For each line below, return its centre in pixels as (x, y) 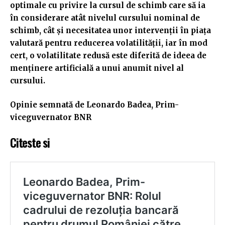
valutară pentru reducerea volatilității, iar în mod (109, 43)
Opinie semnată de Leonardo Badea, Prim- (94, 104)
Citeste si (30, 142)
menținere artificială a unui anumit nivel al (97, 68)
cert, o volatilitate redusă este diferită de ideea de (108, 56)
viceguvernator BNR (51, 117)
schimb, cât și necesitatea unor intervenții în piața (110, 31)
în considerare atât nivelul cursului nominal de (105, 18)
